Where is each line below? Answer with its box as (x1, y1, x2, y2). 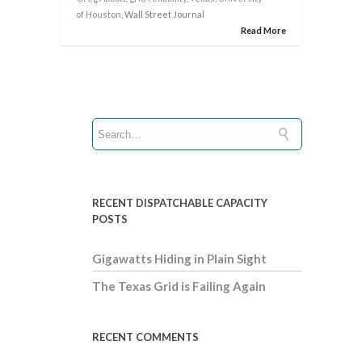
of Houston (76, 9, 121, 20)
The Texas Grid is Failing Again (92, 279, 266, 294)
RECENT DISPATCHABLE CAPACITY (92, 196, 267, 210)
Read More (241, 25, 286, 36)
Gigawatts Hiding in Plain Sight (92, 251, 267, 267)
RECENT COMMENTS (92, 330, 199, 344)
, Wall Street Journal (121, 9, 204, 20)
